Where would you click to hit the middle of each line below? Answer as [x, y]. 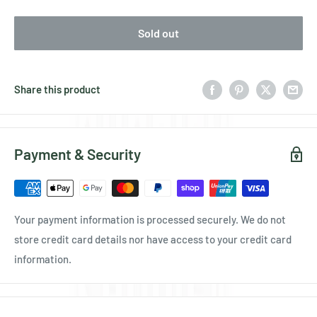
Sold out [158, 33]
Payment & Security [77, 154]
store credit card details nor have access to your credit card [153, 240]
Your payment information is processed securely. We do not [150, 220]
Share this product [57, 90]
